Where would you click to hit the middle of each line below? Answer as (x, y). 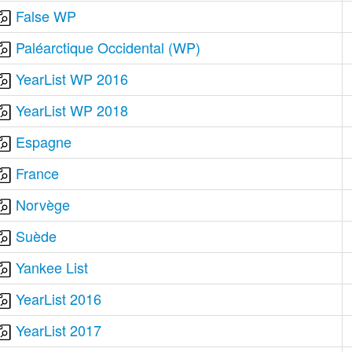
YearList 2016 (59, 299)
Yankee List (52, 267)
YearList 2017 (59, 330)
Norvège (43, 204)
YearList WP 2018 (72, 110)
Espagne (44, 141)
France (38, 173)
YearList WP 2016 (72, 79)
